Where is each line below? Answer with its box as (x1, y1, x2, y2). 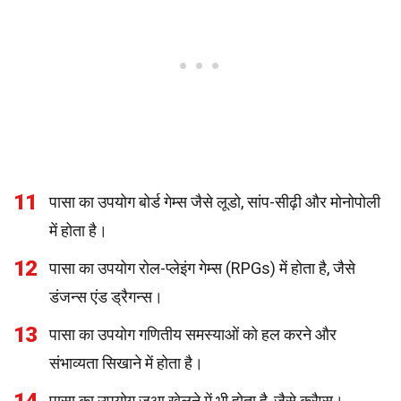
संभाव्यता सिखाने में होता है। (49, 354, 203, 372)
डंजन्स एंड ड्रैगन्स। (49, 287, 163, 306)
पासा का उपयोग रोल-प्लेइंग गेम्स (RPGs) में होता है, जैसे (49, 259, 355, 277)
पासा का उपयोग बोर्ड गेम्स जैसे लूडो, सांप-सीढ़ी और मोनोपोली (49, 192, 380, 211)
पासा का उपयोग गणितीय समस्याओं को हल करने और (49, 325, 337, 344)
